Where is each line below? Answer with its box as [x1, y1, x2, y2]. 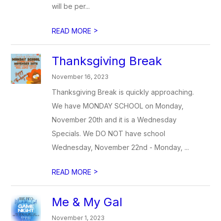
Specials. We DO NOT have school [52, 129, 166, 138]
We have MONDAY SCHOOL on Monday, [52, 102, 184, 110]
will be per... [52, 2, 90, 10]
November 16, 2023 [52, 73, 109, 80]
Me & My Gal [52, 195, 123, 209]
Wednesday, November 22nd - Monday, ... [52, 143, 189, 151]
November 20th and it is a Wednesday [52, 115, 177, 124]
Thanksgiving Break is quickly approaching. [52, 88, 194, 96]
